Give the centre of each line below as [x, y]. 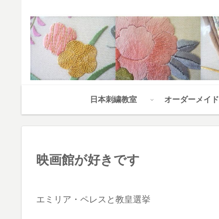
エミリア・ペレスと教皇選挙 [93, 200]
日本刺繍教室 [113, 100]
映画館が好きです [88, 160]
